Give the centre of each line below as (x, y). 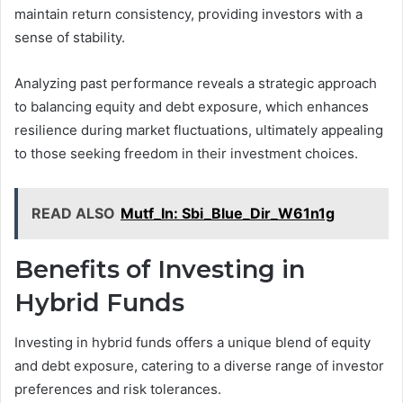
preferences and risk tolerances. (118, 390)
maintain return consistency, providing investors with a (188, 13)
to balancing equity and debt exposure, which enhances (192, 106)
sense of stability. (70, 37)
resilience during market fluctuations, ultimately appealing (199, 130)
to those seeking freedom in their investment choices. (186, 153)
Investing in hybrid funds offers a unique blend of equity (193, 343)
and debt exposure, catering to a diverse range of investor (199, 366)
